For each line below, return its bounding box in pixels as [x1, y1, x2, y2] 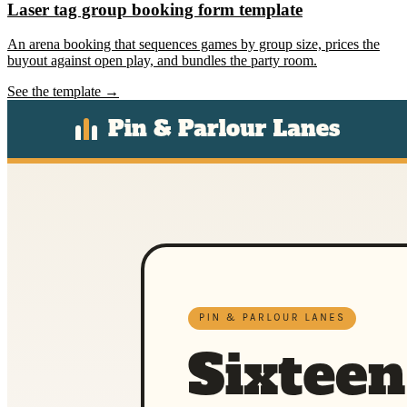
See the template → [7, 84, 119, 100]
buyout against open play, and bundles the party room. [7, 53, 317, 69]
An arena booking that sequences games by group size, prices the [7, 36, 380, 53]
